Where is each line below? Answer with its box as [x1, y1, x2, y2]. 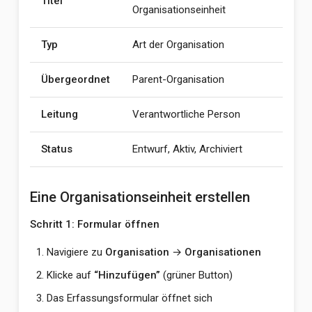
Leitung [40, 108, 78, 120]
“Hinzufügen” [93, 269, 160, 281]
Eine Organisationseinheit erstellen [29, 189, 250, 205]
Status [40, 143, 72, 155]
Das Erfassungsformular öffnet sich [46, 292, 212, 304]
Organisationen [184, 246, 261, 258]
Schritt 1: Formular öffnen [29, 218, 159, 231]
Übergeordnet [40, 73, 110, 86]
